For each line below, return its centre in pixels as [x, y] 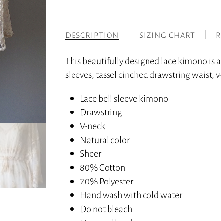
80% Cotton [103, 167]
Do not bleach [106, 209]
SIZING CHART [167, 35]
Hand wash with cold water [131, 195]
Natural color [105, 140]
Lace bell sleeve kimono [124, 98]
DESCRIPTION [92, 35]
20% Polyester [107, 181]
